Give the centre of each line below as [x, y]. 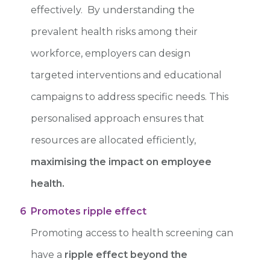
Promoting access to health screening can [132, 233]
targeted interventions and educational [126, 75]
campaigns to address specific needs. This [130, 96]
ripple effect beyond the [126, 254]
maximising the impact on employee [121, 162]
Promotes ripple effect [89, 211]
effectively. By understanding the [113, 10]
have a [48, 254]
